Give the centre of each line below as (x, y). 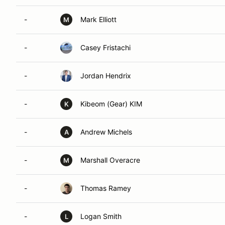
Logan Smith (101, 216)
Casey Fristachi (105, 47)
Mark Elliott (98, 19)
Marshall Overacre (110, 160)
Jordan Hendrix (106, 76)
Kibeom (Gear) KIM (111, 104)
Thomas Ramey (106, 188)
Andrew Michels (106, 132)
